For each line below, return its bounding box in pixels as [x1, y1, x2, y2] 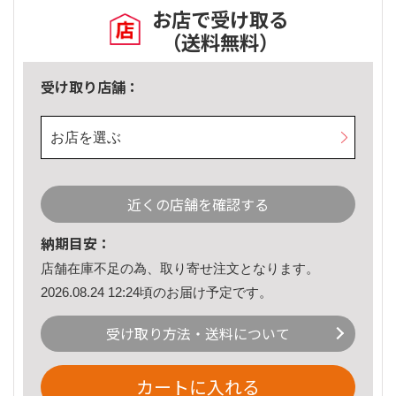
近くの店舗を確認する [127, 194, 269, 216]
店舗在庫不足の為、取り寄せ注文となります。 [41, 261, 319, 277]
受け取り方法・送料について [106, 323, 290, 345]
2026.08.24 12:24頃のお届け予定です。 [41, 284, 272, 300]
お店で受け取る [152, 4, 288, 34]
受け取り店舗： [41, 76, 140, 98]
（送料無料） [162, 27, 278, 57]
